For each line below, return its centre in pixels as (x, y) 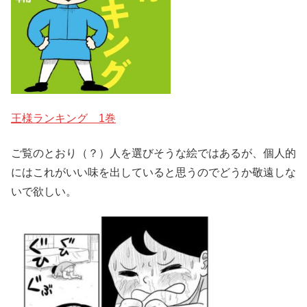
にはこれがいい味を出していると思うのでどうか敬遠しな (153, 172)
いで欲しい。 (44, 191)
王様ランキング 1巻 (63, 119)
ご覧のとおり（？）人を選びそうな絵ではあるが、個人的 (153, 153)
